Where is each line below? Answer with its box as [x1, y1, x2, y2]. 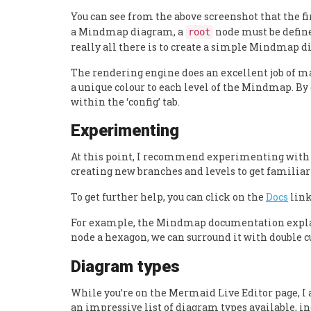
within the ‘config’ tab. [71, 94, 180, 108]
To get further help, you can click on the [71, 190, 266, 203]
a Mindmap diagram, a [71, 24, 185, 38]
